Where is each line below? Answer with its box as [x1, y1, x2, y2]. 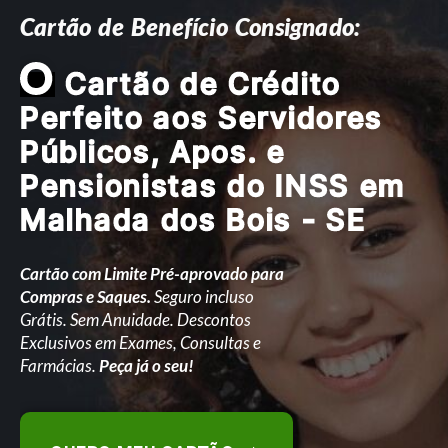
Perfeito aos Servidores [20, 100, 384, 135]
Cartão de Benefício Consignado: [20, 12, 361, 41]
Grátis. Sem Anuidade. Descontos [20, 309, 251, 330]
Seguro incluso [151, 286, 254, 307]
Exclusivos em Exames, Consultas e [20, 332, 261, 353]
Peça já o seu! [99, 355, 194, 376]
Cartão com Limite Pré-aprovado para [20, 263, 284, 284]
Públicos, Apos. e [20, 134, 286, 169]
